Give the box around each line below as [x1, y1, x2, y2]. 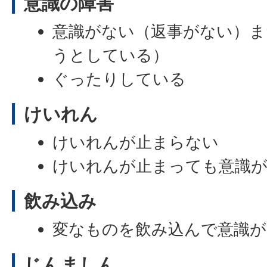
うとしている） [52, 45, 169, 65]
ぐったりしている [52, 69, 187, 89]
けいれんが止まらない [52, 132, 219, 152]
